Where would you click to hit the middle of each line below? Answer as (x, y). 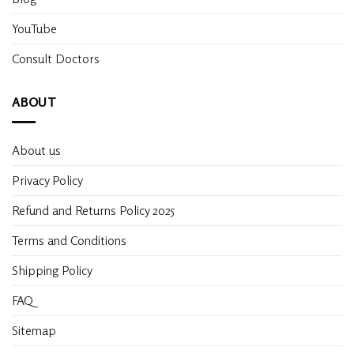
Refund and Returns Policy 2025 (93, 210)
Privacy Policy (47, 180)
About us (36, 150)
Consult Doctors (56, 59)
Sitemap (34, 330)
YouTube (34, 29)
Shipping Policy (54, 270)
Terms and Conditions (69, 240)
